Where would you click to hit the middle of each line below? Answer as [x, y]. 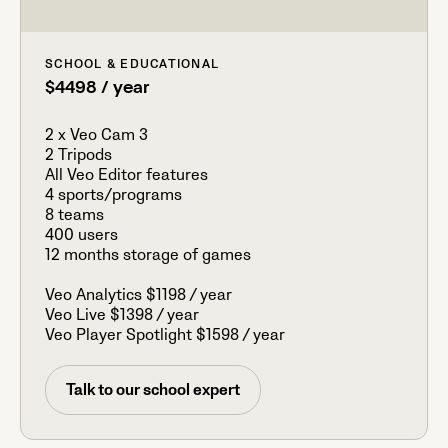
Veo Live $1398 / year [122, 315]
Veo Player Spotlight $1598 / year [165, 335]
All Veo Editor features [126, 175]
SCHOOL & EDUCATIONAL [132, 65]
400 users [81, 235]
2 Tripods [78, 155]
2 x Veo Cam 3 [96, 135]
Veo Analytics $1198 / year [138, 295]
